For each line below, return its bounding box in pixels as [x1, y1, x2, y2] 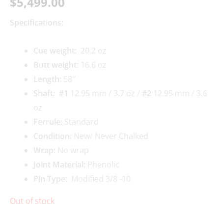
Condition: [33, 131, 72, 142]
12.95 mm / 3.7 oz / [68, 88, 142, 99]
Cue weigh [33, 45, 72, 56]
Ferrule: [33, 116, 64, 128]
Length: [33, 74, 61, 85]
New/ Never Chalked [72, 131, 148, 142]
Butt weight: [33, 59, 79, 71]
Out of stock [10, 195, 55, 207]
